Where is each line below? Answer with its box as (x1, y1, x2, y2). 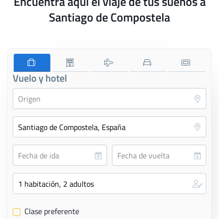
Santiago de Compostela (49, 8, 170, 26)
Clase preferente (22, 205, 79, 217)
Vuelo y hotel (13, 70, 67, 86)
